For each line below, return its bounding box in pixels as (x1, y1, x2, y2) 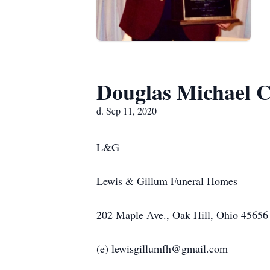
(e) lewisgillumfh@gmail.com (96, 241, 228, 256)
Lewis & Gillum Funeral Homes (96, 174, 237, 188)
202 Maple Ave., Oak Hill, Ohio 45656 (96, 207, 268, 222)
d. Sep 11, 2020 (96, 104, 157, 117)
